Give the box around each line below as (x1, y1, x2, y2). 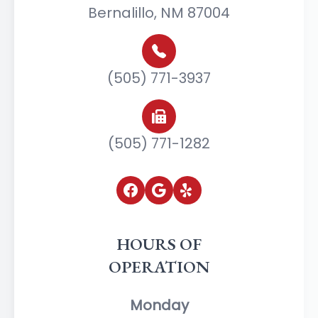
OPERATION (108, 256, 210, 278)
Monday (129, 295, 189, 316)
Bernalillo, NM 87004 (88, 3, 230, 23)
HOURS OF (116, 233, 202, 256)
